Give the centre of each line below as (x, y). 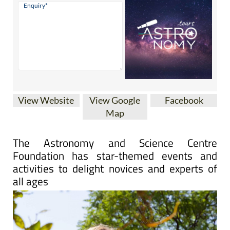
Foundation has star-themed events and (115, 175)
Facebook (184, 119)
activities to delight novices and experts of (115, 188)
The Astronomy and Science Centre (115, 162)
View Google (115, 119)
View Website (46, 119)
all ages (31, 200)
